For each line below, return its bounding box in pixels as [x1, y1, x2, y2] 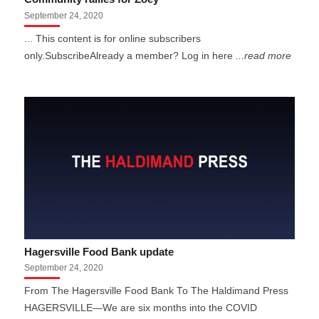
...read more [236, 50, 292, 61]
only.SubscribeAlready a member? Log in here [24, 50, 236, 61]
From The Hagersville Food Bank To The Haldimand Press [24, 286, 289, 297]
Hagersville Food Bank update [24, 246, 174, 258]
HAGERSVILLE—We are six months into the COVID [24, 303, 258, 314]
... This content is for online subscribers [24, 33, 202, 44]
